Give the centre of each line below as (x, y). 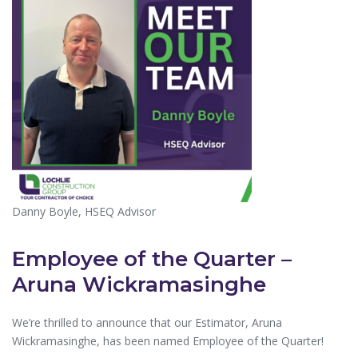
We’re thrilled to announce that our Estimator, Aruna (147, 322)
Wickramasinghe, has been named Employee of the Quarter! (168, 340)
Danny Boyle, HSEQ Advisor (84, 211)
